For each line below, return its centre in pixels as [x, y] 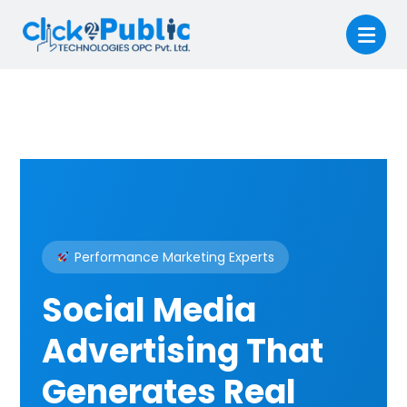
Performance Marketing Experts [173, 257]
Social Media [149, 310]
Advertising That [183, 351]
